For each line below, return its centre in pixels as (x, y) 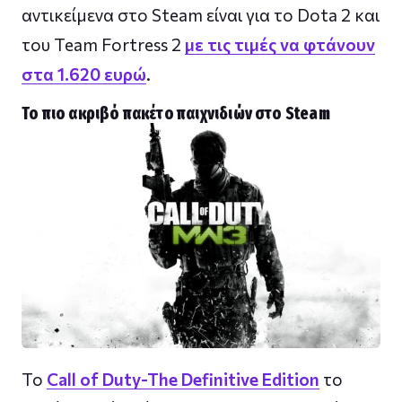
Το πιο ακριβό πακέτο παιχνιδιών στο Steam (176, 114)
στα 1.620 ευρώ (84, 74)
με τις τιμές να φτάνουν (280, 45)
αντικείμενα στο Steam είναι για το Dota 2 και (201, 15)
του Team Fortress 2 (103, 45)
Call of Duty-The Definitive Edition (183, 379)
